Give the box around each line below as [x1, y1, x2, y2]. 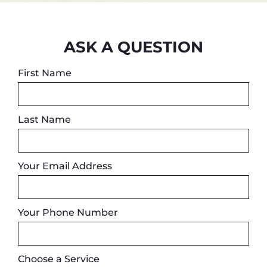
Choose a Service [18, 253, 102, 265]
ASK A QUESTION [64, 38, 203, 57]
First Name [18, 67, 74, 79]
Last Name [18, 114, 71, 126]
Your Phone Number [18, 207, 120, 219]
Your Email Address [18, 160, 114, 172]
